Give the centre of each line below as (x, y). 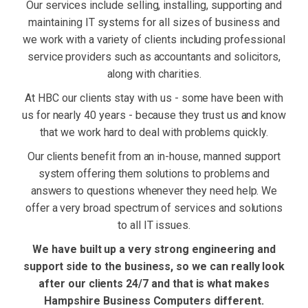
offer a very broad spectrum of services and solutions (154, 208)
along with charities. (154, 74)
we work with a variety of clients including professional (154, 40)
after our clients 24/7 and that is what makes (154, 284)
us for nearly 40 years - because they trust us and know (154, 115)
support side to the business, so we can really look (154, 266)
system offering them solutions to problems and (154, 174)
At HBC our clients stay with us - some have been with (154, 98)
